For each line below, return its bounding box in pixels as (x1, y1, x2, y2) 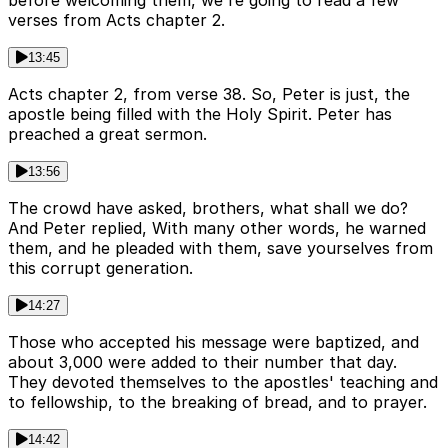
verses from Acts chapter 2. (8, 10, 225, 31)
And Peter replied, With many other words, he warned (8, 218, 426, 239)
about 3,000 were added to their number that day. (8, 352, 397, 373)
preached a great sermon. (8, 124, 207, 145)
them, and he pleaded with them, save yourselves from (8, 238, 433, 259)
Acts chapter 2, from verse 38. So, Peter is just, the (8, 84, 410, 105)
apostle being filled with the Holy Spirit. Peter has (8, 104, 392, 125)
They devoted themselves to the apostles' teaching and (8, 372, 438, 393)
